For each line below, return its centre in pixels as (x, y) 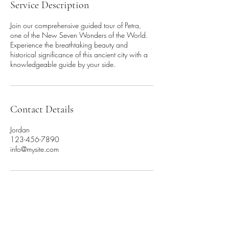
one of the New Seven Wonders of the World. (79, 35)
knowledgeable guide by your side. (63, 64)
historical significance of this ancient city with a (79, 54)
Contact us (38, 217)
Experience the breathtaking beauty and (69, 45)
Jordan (20, 130)
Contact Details (42, 109)
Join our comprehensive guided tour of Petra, (76, 25)
